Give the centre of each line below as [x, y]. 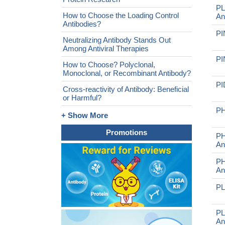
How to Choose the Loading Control [121, 15]
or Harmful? [82, 98]
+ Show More [85, 115]
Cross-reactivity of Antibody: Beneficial [126, 89]
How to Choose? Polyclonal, [109, 65]
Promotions [127, 132]
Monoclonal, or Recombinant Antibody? [127, 73]
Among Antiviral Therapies [106, 48]
